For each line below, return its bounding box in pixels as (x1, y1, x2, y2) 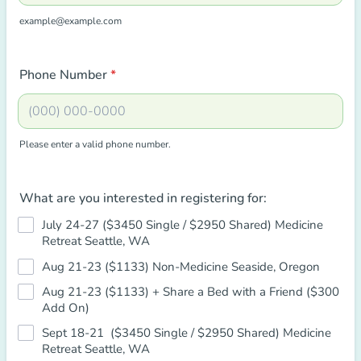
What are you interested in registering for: (19, 189, 267, 207)
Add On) (42, 300, 89, 316)
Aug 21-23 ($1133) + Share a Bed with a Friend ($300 (42, 284, 339, 300)
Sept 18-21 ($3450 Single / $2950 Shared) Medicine (42, 325, 331, 341)
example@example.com (19, 15, 122, 27)
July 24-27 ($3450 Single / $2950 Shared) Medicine (42, 217, 323, 233)
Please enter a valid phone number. (19, 138, 171, 151)
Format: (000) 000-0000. (17, 150, 166, 168)
